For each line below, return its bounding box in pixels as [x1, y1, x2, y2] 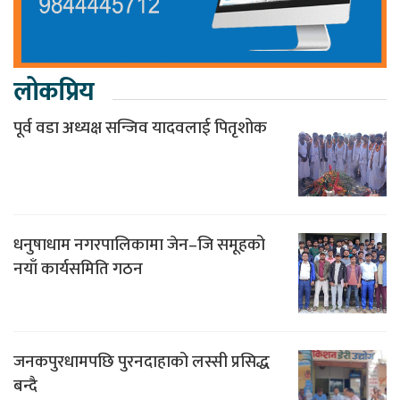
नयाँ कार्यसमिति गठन [13, 254, 143, 283]
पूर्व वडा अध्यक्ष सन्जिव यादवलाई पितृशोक [13, 113, 267, 142]
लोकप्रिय [13, 70, 94, 113]
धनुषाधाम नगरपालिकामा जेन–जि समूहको [13, 230, 265, 259]
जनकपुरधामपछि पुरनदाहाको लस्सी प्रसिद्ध [13, 347, 270, 376]
